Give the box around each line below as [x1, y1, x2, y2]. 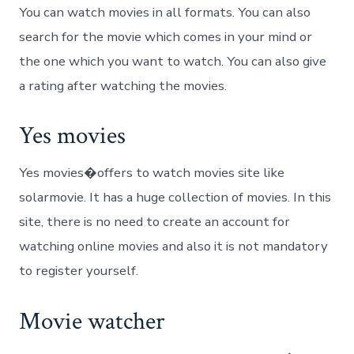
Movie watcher [19, 305, 166, 337]
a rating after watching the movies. [19, 77, 228, 96]
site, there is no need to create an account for [19, 213, 291, 232]
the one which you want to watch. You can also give [19, 52, 327, 71]
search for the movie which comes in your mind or [19, 28, 313, 47]
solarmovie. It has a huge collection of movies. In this [19, 188, 332, 207]
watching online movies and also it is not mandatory [19, 237, 329, 256]
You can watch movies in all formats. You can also [19, 3, 311, 22]
